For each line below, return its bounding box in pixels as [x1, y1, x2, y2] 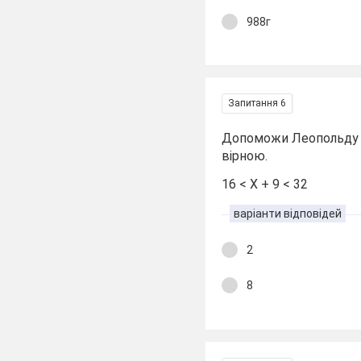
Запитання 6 [228, 98, 287, 109]
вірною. [222, 148, 268, 164]
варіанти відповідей [234, 206, 342, 220]
